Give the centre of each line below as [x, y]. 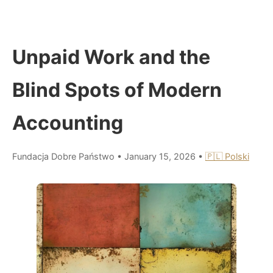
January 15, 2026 [161, 156]
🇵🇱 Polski [227, 156]
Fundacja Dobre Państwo [63, 156]
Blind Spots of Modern [117, 90]
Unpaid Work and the [111, 57]
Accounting [68, 122]
